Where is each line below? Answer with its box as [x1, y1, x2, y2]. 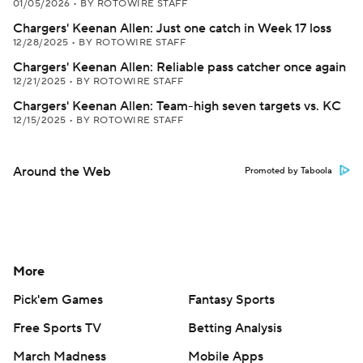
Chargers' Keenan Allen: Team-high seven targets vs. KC [13, 98, 341, 114]
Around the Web [13, 164, 111, 180]
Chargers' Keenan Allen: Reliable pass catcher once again [13, 59, 346, 75]
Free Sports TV [13, 320, 101, 336]
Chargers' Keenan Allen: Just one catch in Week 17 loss [13, 20, 331, 36]
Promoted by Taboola [245, 165, 332, 177]
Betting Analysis [188, 320, 282, 336]
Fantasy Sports [188, 292, 275, 308]
